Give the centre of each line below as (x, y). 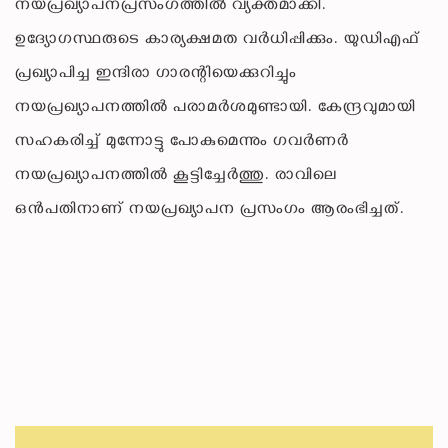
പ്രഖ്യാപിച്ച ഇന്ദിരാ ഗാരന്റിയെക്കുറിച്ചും (156, 75)
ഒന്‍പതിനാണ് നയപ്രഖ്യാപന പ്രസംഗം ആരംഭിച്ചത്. (210, 211)
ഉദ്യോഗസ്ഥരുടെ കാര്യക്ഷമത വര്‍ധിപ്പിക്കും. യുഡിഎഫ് (217, 41)
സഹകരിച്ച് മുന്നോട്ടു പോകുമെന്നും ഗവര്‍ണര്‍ (182, 143)
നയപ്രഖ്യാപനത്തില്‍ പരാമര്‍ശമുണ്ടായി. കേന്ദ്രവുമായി (215, 109)
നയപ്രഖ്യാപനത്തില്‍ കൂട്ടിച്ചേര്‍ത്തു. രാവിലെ (176, 177)
